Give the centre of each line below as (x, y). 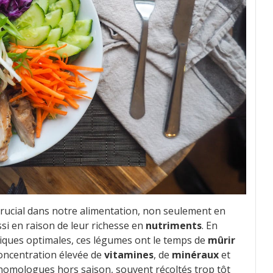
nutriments (174, 225)
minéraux (195, 254)
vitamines (129, 254)
